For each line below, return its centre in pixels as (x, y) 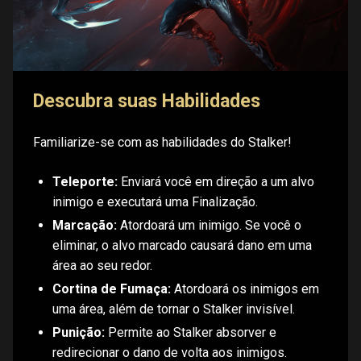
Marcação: (87, 226)
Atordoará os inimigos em (247, 289)
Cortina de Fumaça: (114, 289)
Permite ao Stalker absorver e (193, 333)
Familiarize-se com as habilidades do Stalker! (162, 143)
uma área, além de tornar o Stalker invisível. (174, 309)
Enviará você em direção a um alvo (218, 182)
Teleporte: (87, 182)
